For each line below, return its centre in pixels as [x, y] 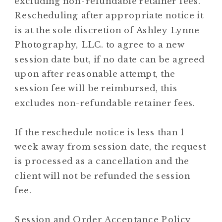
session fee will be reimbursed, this [96, 88]
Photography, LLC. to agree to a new [100, 45]
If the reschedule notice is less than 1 [99, 132]
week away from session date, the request [110, 147]
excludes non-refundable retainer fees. [106, 103]
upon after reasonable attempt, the [95, 74]
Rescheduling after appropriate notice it [109, 15]
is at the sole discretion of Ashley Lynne [107, 30]
